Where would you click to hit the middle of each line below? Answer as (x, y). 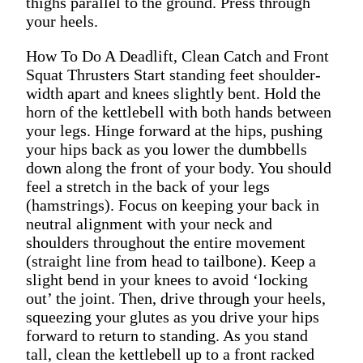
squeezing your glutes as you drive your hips (173, 316)
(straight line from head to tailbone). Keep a (171, 261)
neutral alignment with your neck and (149, 223)
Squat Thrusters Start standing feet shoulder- (173, 74)
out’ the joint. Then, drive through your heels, (176, 298)
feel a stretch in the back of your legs (148, 186)
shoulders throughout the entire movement (166, 242)
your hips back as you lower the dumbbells (167, 149)
